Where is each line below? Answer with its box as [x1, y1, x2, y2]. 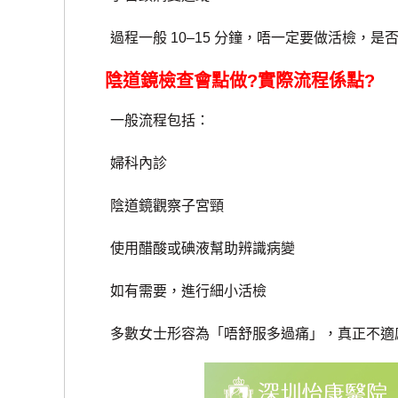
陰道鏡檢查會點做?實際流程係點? [105, 71, 376, 92]
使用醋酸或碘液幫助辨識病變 [82, 241, 296, 257]
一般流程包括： [82, 113, 211, 129]
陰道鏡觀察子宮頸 [82, 198, 225, 214]
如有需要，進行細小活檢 [82, 283, 267, 299]
